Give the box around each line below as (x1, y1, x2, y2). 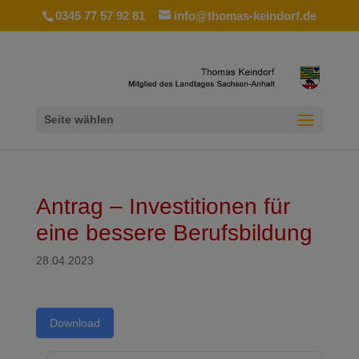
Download (49, 317, 100, 329)
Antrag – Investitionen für (35, 194, 290, 219)
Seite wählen (43, 113, 114, 127)
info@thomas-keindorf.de (174, 9, 317, 23)
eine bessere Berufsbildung (35, 220, 313, 245)
